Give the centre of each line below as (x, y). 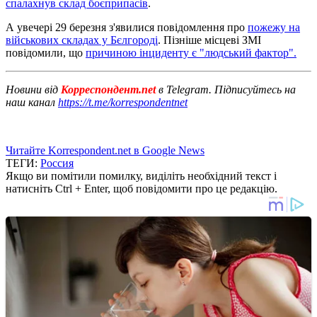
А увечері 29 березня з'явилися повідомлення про (127, 27)
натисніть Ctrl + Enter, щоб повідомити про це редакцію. (142, 188)
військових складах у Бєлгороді (82, 40)
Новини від (32, 89)
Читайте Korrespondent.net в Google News (105, 150)
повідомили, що (46, 52)
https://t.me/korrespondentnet (123, 102)
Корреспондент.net (108, 89)
